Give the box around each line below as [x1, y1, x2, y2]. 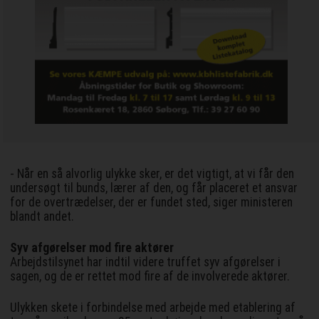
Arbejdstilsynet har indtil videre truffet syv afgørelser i [10, 255, 281, 270]
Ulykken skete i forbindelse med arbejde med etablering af [10, 300, 296, 315]
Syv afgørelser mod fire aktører [10, 241, 174, 256]
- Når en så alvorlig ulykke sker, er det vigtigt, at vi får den [10, 167, 295, 182]
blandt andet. [10, 209, 75, 224]
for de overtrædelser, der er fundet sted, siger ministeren [10, 195, 293, 210]
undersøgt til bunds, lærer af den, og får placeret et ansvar [10, 181, 298, 196]
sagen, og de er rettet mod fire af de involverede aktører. [10, 269, 291, 284]
